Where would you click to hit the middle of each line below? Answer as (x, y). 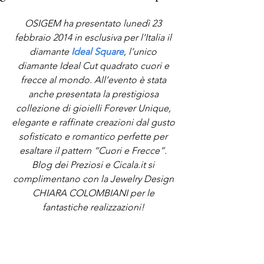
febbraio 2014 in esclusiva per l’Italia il (94, 37)
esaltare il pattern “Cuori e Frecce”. (94, 151)
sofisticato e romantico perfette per (94, 136)
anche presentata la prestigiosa (94, 94)
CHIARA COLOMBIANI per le (94, 193)
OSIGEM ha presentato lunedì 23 (94, 23)
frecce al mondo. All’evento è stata (94, 80)
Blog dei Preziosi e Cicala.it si (94, 165)
